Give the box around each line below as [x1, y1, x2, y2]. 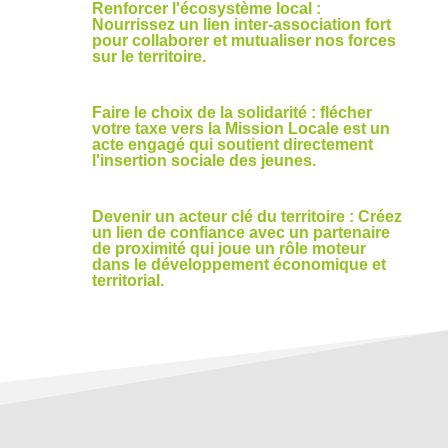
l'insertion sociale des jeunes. [91, 151, 316, 169]
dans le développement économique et [91, 255, 386, 273]
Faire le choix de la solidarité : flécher [91, 103, 372, 121]
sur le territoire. [91, 47, 206, 65]
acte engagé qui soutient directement [91, 135, 373, 153]
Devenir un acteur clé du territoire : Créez [91, 207, 402, 225]
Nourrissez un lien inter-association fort [91, 15, 391, 33]
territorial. [91, 271, 164, 289]
